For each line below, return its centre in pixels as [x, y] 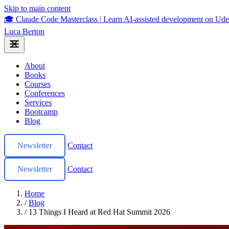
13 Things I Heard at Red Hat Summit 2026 [99, 212]
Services [38, 102]
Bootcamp [41, 112]
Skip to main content [37, 8]
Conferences [45, 93]
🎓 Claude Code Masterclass [51, 19]
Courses [38, 84]
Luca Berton [24, 31]
